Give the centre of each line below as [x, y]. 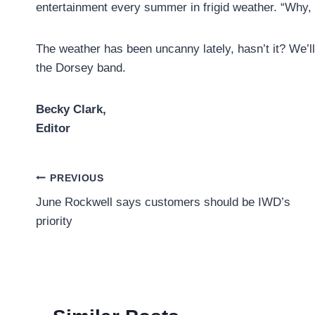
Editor [53, 129]
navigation [85, 211]
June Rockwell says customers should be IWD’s [163, 202]
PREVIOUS [77, 178]
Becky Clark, [71, 110]
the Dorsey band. [81, 68]
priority [54, 221]
